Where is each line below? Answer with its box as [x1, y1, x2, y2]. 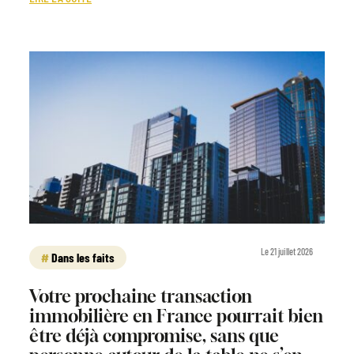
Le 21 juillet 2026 [261, 245, 313, 257]
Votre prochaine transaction [29, 285, 252, 307]
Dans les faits [51, 249, 115, 265]
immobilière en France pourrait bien [29, 305, 323, 326]
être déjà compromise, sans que [29, 325, 279, 346]
